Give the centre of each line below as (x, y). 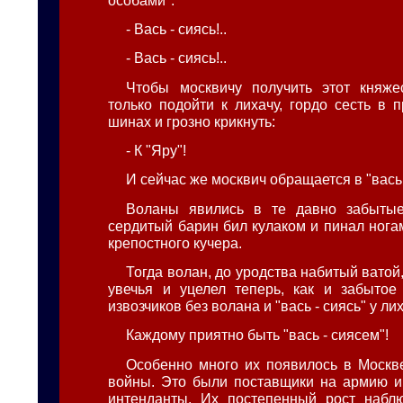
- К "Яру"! (157, 150)
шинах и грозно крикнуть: (192, 121)
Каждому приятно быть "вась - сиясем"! (258, 335)
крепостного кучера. (175, 242)
